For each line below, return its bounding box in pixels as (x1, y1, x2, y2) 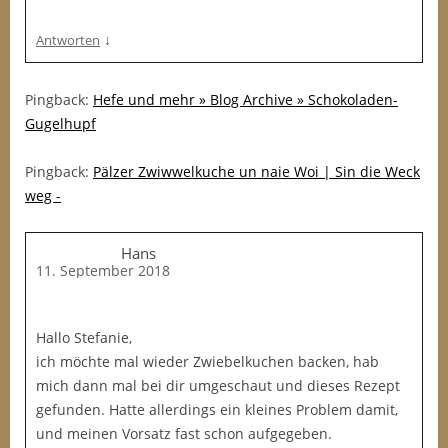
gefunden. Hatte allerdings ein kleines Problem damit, (36, 400, 398, 419)
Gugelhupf (25, 114, 96, 133)
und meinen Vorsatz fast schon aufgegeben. (36, 424, 332, 443)
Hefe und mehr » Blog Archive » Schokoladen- (93, 90, 398, 109)
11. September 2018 (36, 261, 170, 280)
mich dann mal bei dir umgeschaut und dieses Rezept (36, 376, 400, 395)
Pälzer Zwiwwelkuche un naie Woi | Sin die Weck (93, 162, 420, 181)
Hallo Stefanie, (36, 328, 132, 347)
